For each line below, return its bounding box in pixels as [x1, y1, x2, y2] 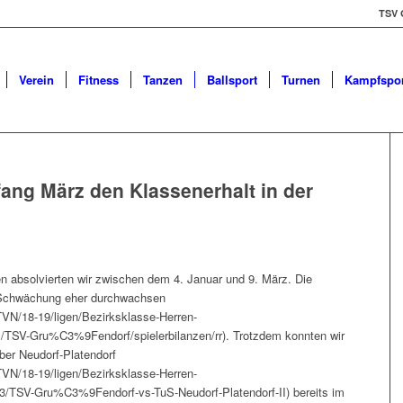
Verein [19, 71, 54, 88]
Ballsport [207, 71, 257, 88]
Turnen [282, 71, 320, 88]
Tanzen [143, 71, 183, 88]
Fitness [78, 71, 119, 88]
